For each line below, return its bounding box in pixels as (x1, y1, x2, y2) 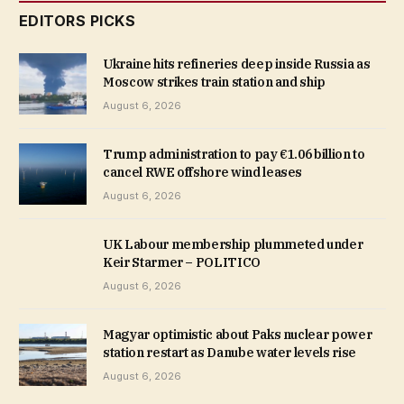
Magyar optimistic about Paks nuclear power (103, 326, 372, 344)
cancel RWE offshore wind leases (103, 163, 303, 180)
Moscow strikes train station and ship (103, 73, 326, 90)
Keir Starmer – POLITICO (103, 254, 261, 271)
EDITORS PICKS (19, 11, 136, 30)
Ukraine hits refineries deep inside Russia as (103, 55, 371, 72)
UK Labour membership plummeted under (103, 236, 363, 253)
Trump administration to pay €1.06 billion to (103, 145, 365, 162)
